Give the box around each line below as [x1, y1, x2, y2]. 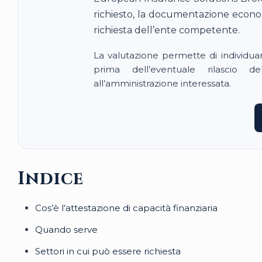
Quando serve [35, 224, 98, 235]
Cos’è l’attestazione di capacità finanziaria [35, 202, 218, 213]
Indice [18, 167, 84, 191]
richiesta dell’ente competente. [94, 25, 240, 36]
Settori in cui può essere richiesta [35, 246, 181, 257]
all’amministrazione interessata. [94, 78, 231, 89]
